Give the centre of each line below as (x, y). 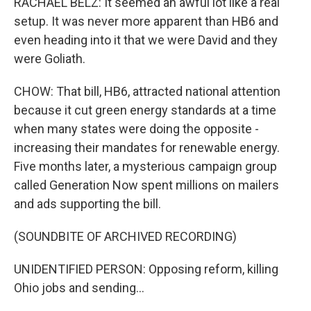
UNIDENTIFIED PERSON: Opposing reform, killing (146, 269)
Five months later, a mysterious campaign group (145, 166)
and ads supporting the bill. (87, 204)
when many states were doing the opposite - (136, 129)
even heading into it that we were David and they (146, 40)
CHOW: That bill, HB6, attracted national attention (147, 91)
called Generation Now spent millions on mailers (146, 185)
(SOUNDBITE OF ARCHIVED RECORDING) (125, 236)
